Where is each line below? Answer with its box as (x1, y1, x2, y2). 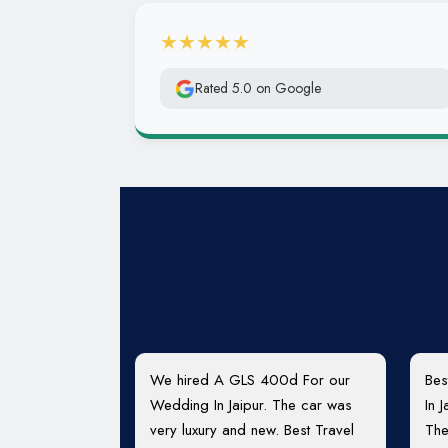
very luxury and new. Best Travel (150, 419, 354, 441)
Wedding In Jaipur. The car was (150, 394, 352, 416)
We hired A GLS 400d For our (150, 369, 350, 391)
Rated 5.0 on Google (195, 78, 321, 98)
